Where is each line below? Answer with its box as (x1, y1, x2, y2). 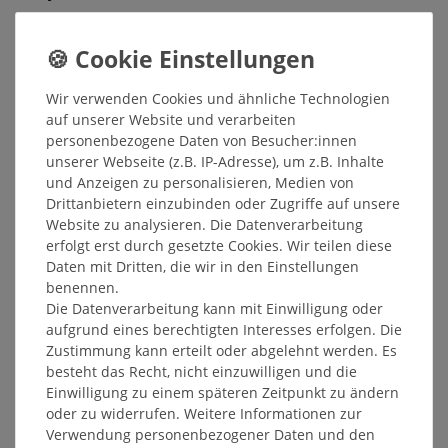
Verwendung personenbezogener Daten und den (46, 424, 375, 444)
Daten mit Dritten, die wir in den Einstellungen (46, 256, 359, 276)
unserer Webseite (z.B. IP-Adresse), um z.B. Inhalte (46, 151, 384, 171)
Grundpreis (15, 35, 96, 55)
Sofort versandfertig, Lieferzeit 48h (19, 74, 211, 89)
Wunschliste (38, 182, 105, 200)
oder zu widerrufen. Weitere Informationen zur (46, 403, 362, 423)
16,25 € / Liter (96, 35, 186, 55)
